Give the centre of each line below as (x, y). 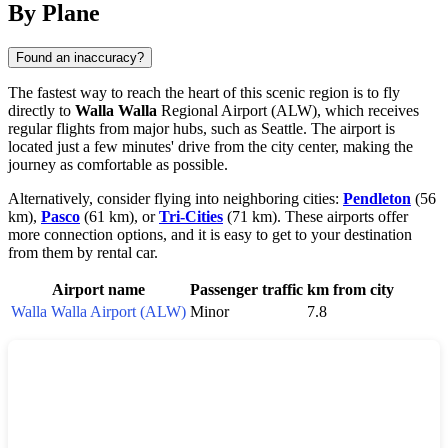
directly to (41, 110)
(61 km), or (119, 216)
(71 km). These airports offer (315, 216)
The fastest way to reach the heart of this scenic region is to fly (204, 92)
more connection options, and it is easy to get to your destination (210, 234)
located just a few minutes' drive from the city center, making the (210, 146)
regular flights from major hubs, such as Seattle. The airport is (201, 128)
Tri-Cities (191, 216)
